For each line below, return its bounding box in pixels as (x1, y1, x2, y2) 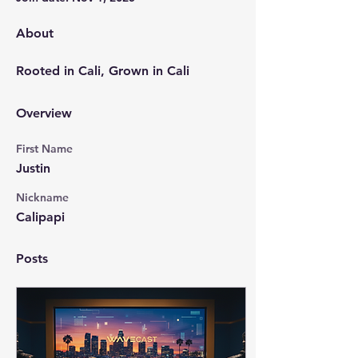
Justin (16, 160, 50, 176)
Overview (16, 105, 72, 121)
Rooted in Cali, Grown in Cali (16, 62, 189, 78)
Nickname (16, 189, 69, 205)
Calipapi (16, 209, 65, 225)
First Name (16, 141, 73, 156)
